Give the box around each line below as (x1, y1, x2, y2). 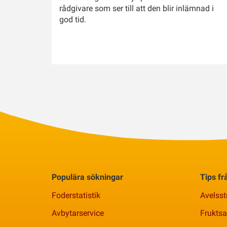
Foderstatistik (52, 190, 100, 200)
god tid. (59, 15, 86, 25)
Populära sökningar (52, 172, 123, 182)
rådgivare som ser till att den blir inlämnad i (59, 4, 214, 14)
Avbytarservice (52, 208, 104, 218)
